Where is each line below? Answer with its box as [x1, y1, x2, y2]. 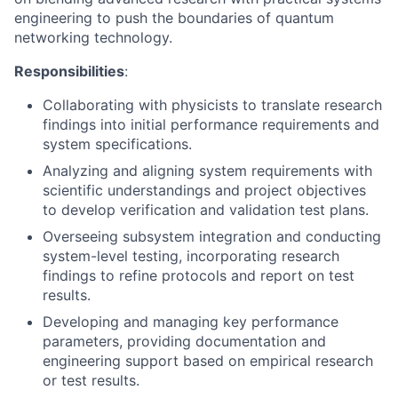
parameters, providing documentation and [43, 332, 326, 350]
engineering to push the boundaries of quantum [14, 9, 334, 27]
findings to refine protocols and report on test [43, 267, 354, 284]
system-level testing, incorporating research [43, 247, 339, 265]
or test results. [43, 371, 139, 389]
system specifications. [43, 135, 192, 153]
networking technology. [14, 28, 172, 46]
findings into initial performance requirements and [43, 115, 379, 133]
